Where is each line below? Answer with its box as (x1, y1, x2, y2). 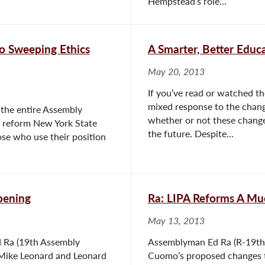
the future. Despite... (148, 128, 234, 139)
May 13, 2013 (148, 215, 205, 226)
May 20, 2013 (148, 66, 205, 77)
